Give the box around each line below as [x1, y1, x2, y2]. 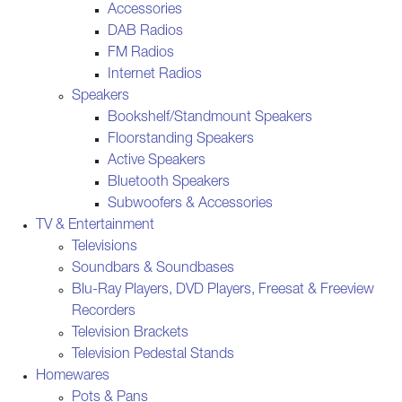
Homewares [36, 369, 109, 384]
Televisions [72, 240, 137, 255]
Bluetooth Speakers [108, 175, 230, 190]
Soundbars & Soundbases [72, 261, 234, 276]
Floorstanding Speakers [108, 132, 254, 147]
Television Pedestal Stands [72, 347, 234, 363]
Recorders [72, 304, 135, 319]
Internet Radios [108, 67, 202, 83]
